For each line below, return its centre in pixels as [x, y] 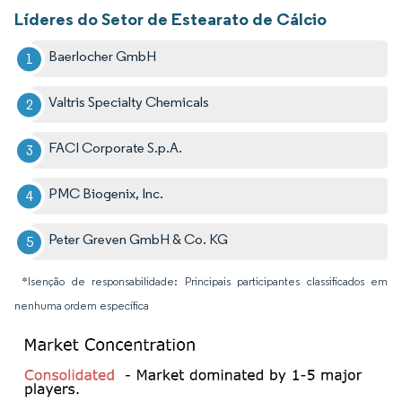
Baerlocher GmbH [103, 57]
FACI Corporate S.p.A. [116, 148]
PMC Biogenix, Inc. [106, 194]
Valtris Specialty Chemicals [129, 102]
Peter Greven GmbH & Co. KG [139, 240]
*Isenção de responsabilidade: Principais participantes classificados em [205, 282]
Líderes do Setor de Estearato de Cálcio [170, 19]
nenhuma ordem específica [82, 306]
